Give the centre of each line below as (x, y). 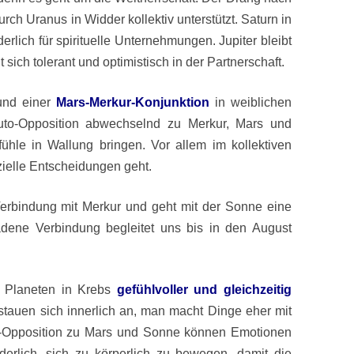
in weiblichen (250, 102)
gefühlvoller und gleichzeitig (204, 290)
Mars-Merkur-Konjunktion (133, 102)
